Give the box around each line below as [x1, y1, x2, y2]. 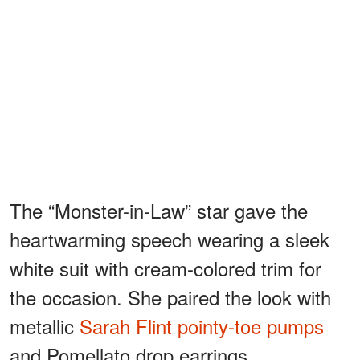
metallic [10, 312, 80, 341]
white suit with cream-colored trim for [10, 254, 321, 283]
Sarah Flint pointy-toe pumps [80, 312, 324, 341]
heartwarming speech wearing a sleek [10, 225, 329, 254]
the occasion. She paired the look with [10, 283, 331, 312]
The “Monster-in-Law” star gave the [10, 196, 308, 225]
